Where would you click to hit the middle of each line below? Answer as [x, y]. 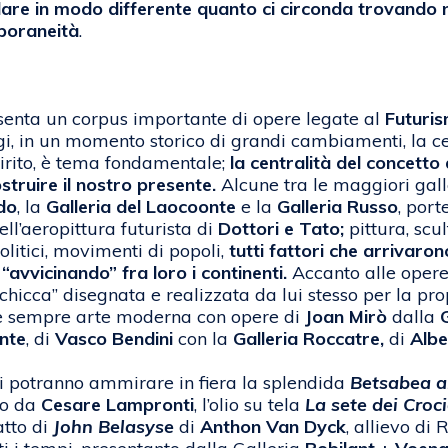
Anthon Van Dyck [273, 427]
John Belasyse [113, 427]
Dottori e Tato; [281, 229]
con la [203, 339]
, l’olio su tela [249, 405]
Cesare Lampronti [117, 405]
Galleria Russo [337, 207]
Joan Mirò [346, 317]
